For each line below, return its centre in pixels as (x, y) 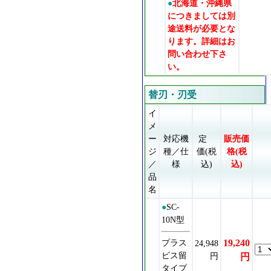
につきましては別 (202, 15)
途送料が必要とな (202, 28)
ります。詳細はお (202, 41)
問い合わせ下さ (198, 54)
